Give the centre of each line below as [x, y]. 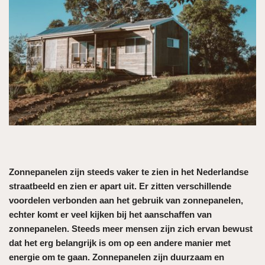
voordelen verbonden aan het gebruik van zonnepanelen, [126, 200]
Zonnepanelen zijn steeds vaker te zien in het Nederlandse [129, 172]
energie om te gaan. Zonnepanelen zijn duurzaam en [117, 257]
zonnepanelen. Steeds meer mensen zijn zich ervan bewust [131, 228]
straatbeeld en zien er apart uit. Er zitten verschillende [120, 186]
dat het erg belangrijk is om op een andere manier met [120, 243]
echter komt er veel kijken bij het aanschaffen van [110, 214]
